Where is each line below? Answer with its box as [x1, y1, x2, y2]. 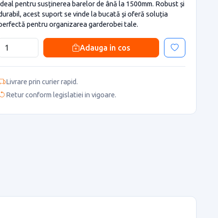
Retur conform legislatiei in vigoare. [6, 91, 116, 99]
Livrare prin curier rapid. [6, 77, 78, 86]
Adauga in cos [80, 43, 130, 52]
